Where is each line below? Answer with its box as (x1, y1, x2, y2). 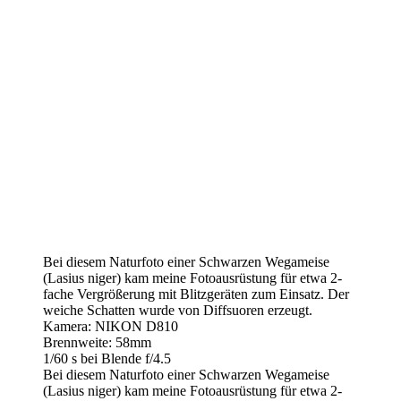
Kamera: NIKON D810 (43, 319, 178, 335)
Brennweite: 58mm (43, 335, 151, 351)
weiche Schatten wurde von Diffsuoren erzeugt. (43, 303, 312, 319)
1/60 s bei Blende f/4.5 (43, 351, 171, 367)
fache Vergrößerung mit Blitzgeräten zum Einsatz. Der (43, 286, 349, 303)
